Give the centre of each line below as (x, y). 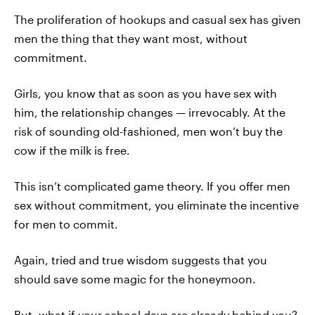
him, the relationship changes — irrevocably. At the (150, 112)
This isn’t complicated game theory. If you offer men (152, 186)
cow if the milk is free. (72, 150)
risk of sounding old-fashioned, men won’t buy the (148, 131)
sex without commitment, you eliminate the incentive (156, 205)
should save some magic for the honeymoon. (135, 279)
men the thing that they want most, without (131, 38)
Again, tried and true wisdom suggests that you (141, 260)
